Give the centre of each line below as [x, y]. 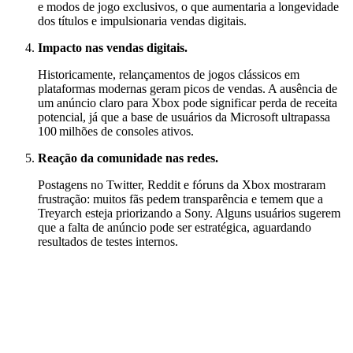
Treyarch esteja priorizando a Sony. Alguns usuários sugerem [189, 213]
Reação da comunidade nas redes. [128, 158]
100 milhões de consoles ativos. [116, 131]
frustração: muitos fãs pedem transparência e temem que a [180, 199]
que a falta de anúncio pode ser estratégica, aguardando [175, 227]
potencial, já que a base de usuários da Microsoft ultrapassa [184, 117]
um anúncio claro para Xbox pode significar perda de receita [188, 102]
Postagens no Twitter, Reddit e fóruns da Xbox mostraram [182, 184]
